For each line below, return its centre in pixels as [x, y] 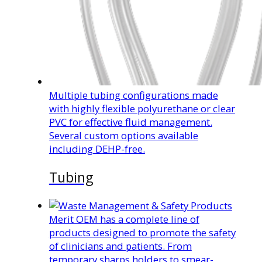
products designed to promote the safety [142, 232]
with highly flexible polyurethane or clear [142, 109]
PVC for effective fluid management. [130, 122]
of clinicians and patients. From [120, 246]
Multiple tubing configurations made [133, 95]
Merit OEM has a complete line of [124, 219]
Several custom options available [123, 136]
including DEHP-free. [97, 149]
